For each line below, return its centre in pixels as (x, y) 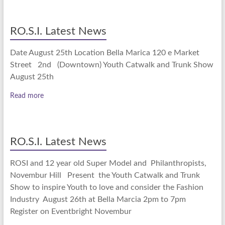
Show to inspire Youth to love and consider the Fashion (106, 187)
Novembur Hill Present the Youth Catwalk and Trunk (105, 175)
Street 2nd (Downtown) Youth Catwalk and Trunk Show (111, 65)
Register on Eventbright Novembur (71, 211)
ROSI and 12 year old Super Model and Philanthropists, (108, 163)
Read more (27, 96)
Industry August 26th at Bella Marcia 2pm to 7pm (98, 199)
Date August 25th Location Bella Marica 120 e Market (104, 53)
